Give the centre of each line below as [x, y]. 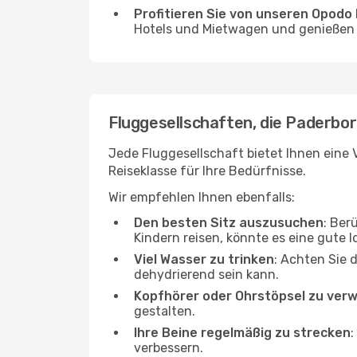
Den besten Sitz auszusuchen [229, 223]
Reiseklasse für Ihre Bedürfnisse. [207, 171]
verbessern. [169, 348]
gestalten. [165, 311]
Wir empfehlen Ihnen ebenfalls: [202, 197]
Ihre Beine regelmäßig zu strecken [242, 333]
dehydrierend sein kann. [206, 275]
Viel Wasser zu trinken [204, 259]
